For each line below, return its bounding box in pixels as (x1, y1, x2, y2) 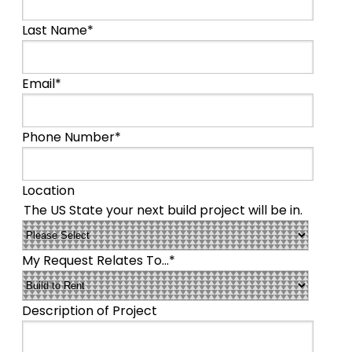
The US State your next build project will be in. (24, 201, 302, 220)
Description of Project (22, 302, 157, 321)
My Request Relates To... (22, 251, 169, 270)
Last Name (22, 21, 87, 40)
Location (22, 181, 75, 200)
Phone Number (22, 128, 115, 147)
